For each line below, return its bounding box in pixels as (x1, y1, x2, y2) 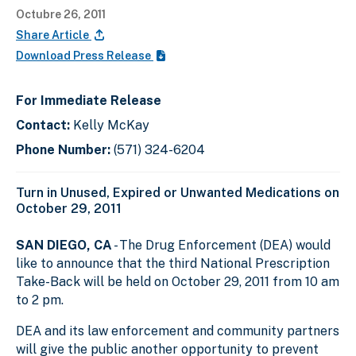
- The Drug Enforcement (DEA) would (112, 237, 331, 253)
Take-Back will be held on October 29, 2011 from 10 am (16, 273, 339, 289)
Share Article (16, 28, 91, 41)
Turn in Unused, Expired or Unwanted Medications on (16, 184, 339, 200)
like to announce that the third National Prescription (16, 255, 330, 271)
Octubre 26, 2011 (16, 7, 106, 21)
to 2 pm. (16, 292, 64, 308)
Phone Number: (16, 141, 114, 157)
